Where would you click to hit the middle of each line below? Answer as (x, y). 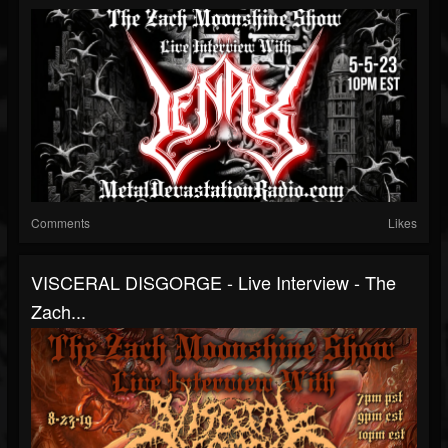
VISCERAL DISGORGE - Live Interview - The (213, 282)
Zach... (58, 311)
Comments (60, 222)
